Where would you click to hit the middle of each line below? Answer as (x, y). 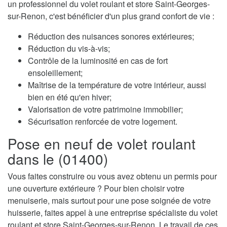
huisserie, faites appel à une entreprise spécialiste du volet (112, 213)
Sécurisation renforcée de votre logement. (103, 122)
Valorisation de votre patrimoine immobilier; (105, 109)
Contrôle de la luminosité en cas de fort (98, 61)
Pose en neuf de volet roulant (102, 144)
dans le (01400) (58, 159)
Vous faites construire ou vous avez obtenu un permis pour (112, 176)
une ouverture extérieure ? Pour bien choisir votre (96, 188)
